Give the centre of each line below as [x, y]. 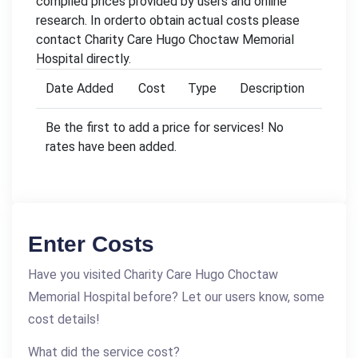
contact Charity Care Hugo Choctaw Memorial [165, 39]
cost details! [64, 319]
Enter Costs [91, 244]
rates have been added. [111, 146]
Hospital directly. [84, 58]
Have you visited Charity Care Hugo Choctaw [153, 274]
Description [272, 88]
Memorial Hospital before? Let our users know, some [176, 296]
